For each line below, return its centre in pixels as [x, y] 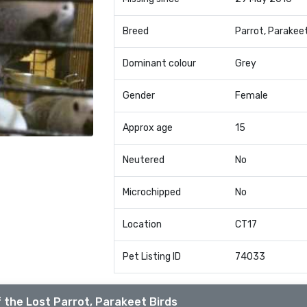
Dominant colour [159, 63]
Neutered [143, 160]
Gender [138, 96]
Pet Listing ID [151, 257]
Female [251, 96]
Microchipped [151, 192]
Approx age [147, 128]
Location [142, 224]
